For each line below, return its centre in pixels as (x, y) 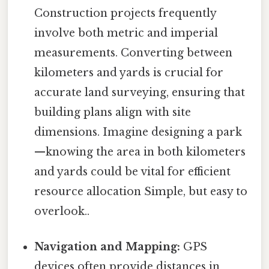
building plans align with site (113, 113)
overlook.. (62, 212)
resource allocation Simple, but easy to (141, 192)
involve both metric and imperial (126, 33)
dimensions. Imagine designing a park (138, 132)
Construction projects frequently (125, 14)
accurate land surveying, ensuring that (140, 93)
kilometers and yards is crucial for (129, 73)
